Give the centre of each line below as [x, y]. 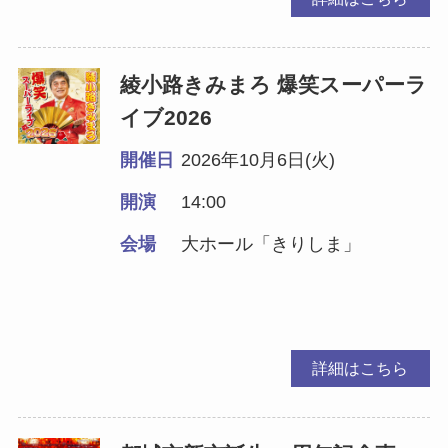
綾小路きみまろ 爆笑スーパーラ [274, 84]
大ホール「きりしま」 [271, 243]
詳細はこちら [360, 367]
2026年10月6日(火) [258, 159]
